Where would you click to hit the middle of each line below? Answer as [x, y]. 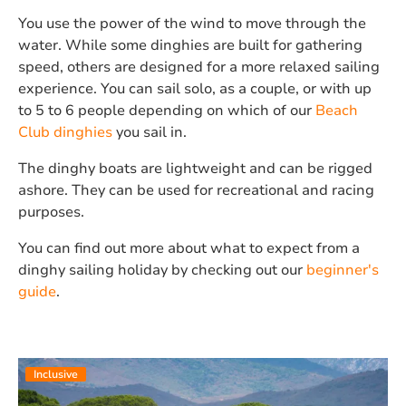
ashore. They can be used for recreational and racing [196, 190]
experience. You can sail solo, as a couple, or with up [195, 88]
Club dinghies [65, 132]
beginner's [343, 270]
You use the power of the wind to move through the [192, 23]
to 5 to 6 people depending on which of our [167, 110]
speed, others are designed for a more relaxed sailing [199, 67]
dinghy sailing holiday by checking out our [162, 270]
